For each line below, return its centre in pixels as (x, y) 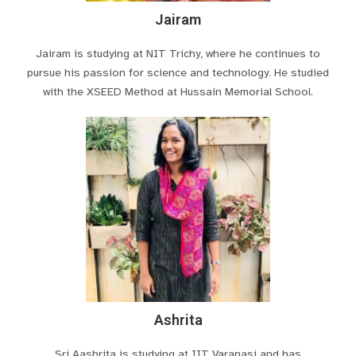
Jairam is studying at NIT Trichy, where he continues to (178, 53)
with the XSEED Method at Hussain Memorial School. (178, 91)
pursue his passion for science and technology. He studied (178, 72)
